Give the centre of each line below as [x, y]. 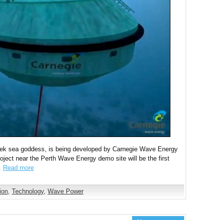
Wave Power [66, 192]
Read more [18, 168]
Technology [28, 192]
